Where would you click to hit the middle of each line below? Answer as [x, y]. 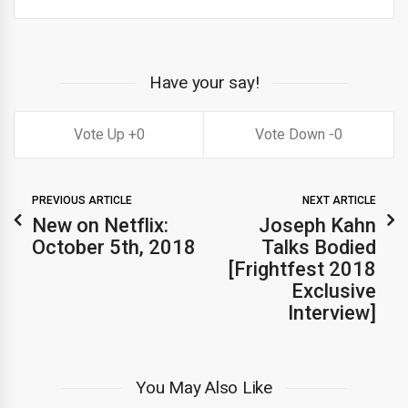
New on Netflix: [100, 225]
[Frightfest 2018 [302, 269]
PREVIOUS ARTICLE [82, 200]
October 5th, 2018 [114, 247]
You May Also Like [204, 387]
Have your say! [204, 82]
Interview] [332, 312]
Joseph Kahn [317, 225]
